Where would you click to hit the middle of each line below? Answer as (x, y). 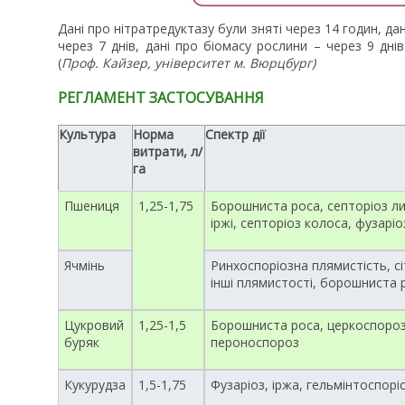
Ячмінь (85, 266)
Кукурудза (95, 385)
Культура (87, 135)
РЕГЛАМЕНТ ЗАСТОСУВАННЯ (161, 98)
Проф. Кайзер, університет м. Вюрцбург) (188, 62)
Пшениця (92, 206)
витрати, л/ (168, 152)
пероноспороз (255, 343)
